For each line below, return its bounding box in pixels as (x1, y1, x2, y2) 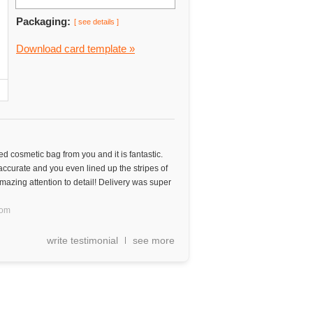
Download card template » (16, 43, 135, 54)
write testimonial (47, 235, 118, 246)
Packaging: (16, 15, 71, 27)
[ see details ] (74, 17, 119, 26)
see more (133, 235, 175, 246)
